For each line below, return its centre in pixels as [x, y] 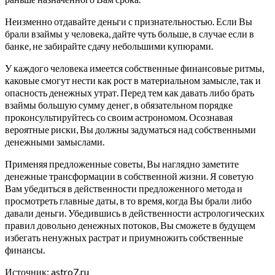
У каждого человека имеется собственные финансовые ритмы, [134, 68]
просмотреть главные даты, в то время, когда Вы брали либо [128, 200]
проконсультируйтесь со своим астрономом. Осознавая [119, 117]
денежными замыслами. [55, 141]
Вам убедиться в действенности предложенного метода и [124, 188]
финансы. [25, 249]
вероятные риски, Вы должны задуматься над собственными [130, 129]
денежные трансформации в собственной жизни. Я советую [129, 176]
